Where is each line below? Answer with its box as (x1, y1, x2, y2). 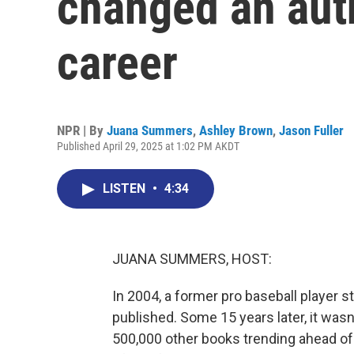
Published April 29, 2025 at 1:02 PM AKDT (57, 140, 239, 153)
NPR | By (57, 122, 107, 138)
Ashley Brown (199, 122, 273, 138)
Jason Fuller (279, 122, 344, 138)
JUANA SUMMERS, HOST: (112, 250, 272, 267)
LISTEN (103, 181, 149, 196)
